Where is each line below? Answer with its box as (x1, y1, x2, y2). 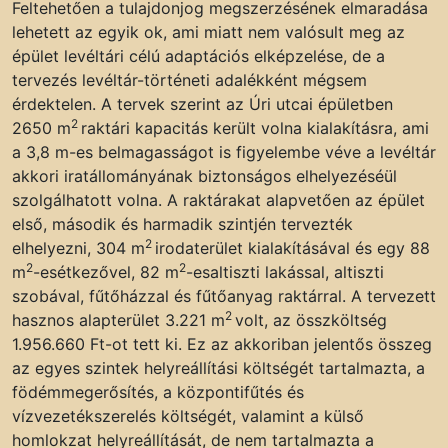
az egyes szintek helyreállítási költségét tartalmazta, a (12, 358, 425, 379)
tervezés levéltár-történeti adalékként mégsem (12, 70, 367, 91)
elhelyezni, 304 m (12, 238, 145, 259)
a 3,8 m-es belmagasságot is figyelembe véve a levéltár (12, 142, 436, 163)
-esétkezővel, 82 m (33, 262, 179, 283)
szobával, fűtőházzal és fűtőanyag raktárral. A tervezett (12, 286, 436, 307)
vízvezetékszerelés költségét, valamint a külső (12, 406, 364, 427)
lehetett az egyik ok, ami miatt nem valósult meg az (12, 22, 405, 43)
